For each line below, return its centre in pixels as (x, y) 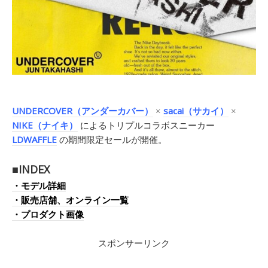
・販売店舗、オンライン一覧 (70, 200)
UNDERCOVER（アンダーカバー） (83, 111)
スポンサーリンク (134, 243)
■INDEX (31, 170)
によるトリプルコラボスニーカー (146, 125)
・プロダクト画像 (48, 214)
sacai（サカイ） (196, 111)
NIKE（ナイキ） (45, 125)
